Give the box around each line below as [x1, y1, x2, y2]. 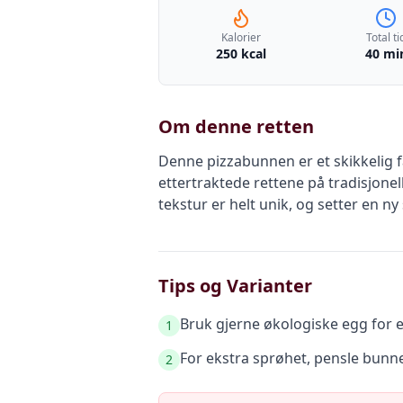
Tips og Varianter [158, 273, 312, 298]
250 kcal [215, 45, 266, 62]
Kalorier [220, 30, 261, 45]
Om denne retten [158, 114, 314, 139]
